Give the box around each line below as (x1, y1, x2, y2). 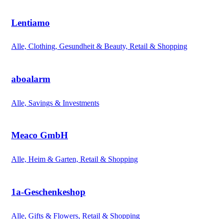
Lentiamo (11, 17, 50, 28)
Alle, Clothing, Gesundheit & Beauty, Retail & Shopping (11, 42, 187, 51)
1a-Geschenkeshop (11, 186, 86, 197)
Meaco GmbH (11, 130, 68, 141)
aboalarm (11, 74, 50, 84)
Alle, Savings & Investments (11, 98, 99, 107)
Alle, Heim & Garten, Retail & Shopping (11, 155, 138, 164)
